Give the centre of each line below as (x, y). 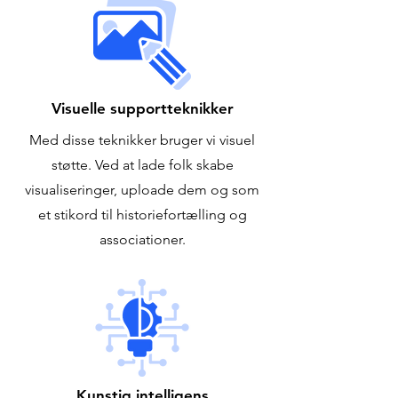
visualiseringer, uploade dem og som (142, 190)
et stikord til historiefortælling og (142, 215)
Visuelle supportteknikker (142, 108)
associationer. (142, 239)
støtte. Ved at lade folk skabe (142, 165)
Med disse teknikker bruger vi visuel (142, 140)
